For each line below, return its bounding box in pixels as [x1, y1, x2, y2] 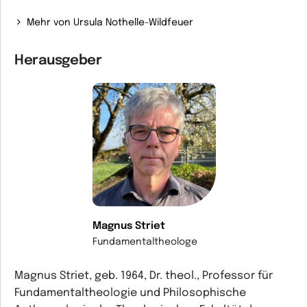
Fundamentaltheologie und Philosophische [14, 287, 246, 299]
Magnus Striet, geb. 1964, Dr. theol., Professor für [14, 270, 273, 282]
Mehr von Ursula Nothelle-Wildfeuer [27, 18, 194, 27]
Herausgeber [14, 53, 102, 68]
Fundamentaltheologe [92, 237, 197, 247]
